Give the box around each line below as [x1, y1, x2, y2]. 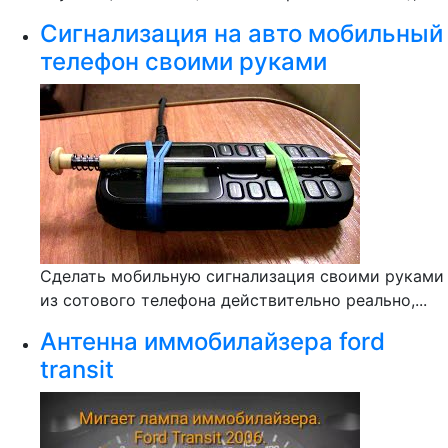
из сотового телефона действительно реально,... [40, 290, 427, 310]
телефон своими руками [40, 47, 327, 76]
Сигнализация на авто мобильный [40, 19, 443, 48]
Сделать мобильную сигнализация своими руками [40, 266, 444, 286]
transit [40, 355, 114, 384]
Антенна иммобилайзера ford [40, 327, 385, 356]
